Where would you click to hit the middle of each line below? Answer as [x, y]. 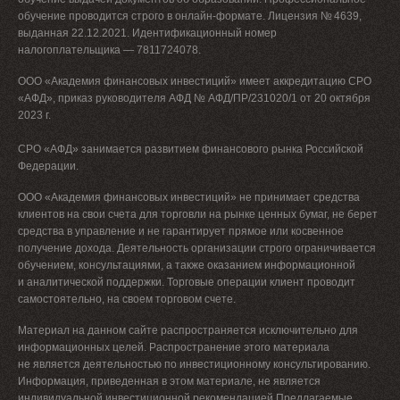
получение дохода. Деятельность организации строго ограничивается [197, 249]
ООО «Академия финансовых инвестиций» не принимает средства [189, 198]
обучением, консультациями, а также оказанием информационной [187, 266]
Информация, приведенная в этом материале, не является [169, 382]
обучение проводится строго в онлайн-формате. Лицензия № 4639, [190, 17]
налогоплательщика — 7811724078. [109, 50]
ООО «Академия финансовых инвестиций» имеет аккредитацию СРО [195, 82]
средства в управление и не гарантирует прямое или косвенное [181, 232]
